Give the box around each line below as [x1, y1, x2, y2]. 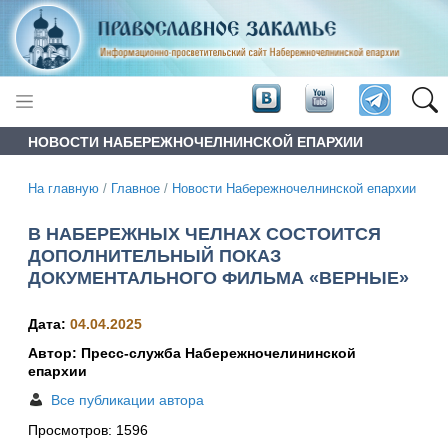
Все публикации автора [51, 392, 204, 409]
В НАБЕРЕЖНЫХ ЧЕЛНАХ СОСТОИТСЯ [28, 223, 381, 244]
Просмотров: [28, 422, 116, 439]
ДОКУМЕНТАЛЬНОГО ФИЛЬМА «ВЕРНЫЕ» [28, 267, 409, 288]
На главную [28, 181, 99, 196]
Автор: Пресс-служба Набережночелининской [28, 345, 356, 362]
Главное [111, 181, 160, 196]
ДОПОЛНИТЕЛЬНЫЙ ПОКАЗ [28, 245, 281, 266]
